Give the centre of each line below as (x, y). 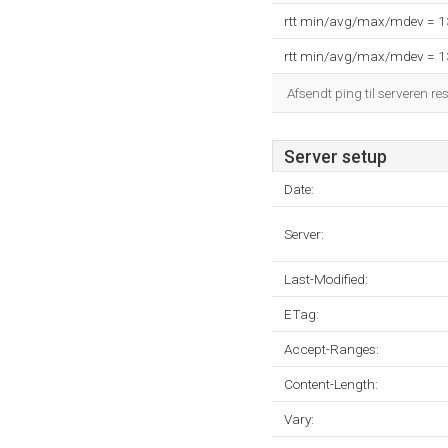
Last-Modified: (326, 279)
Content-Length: (331, 384)
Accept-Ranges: (331, 349)
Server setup (335, 157)
